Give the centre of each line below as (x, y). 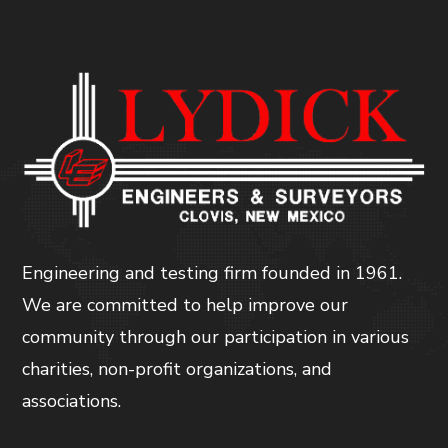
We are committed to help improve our (185, 304)
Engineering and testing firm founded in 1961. (212, 272)
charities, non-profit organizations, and (177, 368)
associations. (72, 400)
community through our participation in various (216, 336)
